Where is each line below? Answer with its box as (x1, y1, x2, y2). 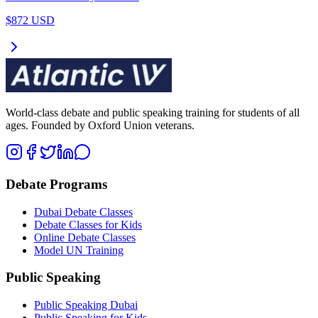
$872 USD (6, 14, 55, 27)
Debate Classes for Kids (34, 218, 142, 231)
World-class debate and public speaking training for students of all (6, 106, 300, 119)
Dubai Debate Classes (34, 205, 133, 218)
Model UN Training (34, 243, 124, 256)
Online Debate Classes (34, 231, 136, 243)
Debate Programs (6, 176, 107, 192)
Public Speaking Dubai (34, 298, 138, 311)
